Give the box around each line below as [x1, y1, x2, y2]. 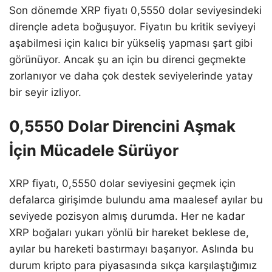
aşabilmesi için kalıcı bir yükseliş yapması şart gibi [9, 36, 253, 49]
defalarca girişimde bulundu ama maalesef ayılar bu [9, 194, 263, 206]
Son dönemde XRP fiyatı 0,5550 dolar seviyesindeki [9, 4, 262, 16]
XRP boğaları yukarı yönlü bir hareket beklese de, [9, 226, 249, 239]
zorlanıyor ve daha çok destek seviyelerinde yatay [9, 69, 253, 82]
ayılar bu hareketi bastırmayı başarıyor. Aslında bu [9, 243, 254, 256]
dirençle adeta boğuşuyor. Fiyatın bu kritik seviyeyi [9, 20, 256, 33]
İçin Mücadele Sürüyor [9, 140, 178, 160]
